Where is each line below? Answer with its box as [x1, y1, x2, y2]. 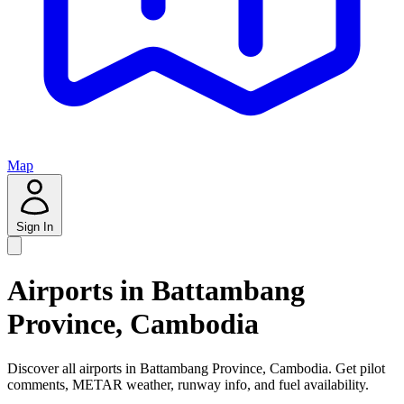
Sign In [16, 220, 53, 234]
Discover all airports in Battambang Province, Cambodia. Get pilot [7, 360, 385, 376]
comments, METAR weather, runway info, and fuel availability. [7, 376, 369, 392]
